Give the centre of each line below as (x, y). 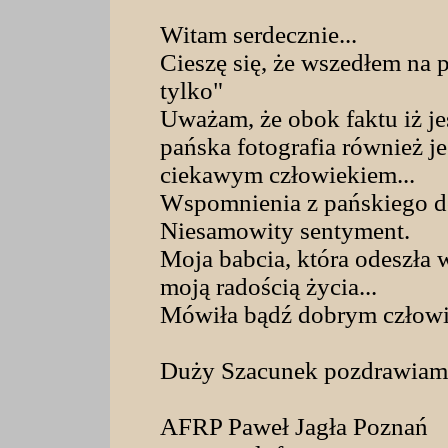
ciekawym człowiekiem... (287, 174)
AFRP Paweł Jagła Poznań (294, 426)
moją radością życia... (268, 286)
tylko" (191, 90)
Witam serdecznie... (258, 34)
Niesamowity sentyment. (285, 230)
